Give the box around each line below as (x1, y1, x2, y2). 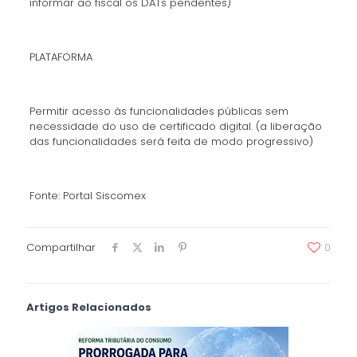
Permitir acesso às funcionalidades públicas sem (29, 104, 288, 119)
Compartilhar (26, 240, 96, 255)
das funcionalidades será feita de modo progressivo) (29, 134, 313, 149)
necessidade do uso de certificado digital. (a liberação (29, 119, 322, 134)
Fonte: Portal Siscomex (29, 188, 146, 203)
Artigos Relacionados (26, 300, 151, 315)
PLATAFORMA (29, 49, 92, 65)
